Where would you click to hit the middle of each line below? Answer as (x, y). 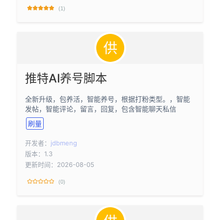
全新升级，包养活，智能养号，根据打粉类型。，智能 (108, 99)
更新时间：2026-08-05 (60, 165)
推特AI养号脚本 (66, 79)
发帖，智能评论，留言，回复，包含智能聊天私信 (101, 109)
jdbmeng (64, 143)
